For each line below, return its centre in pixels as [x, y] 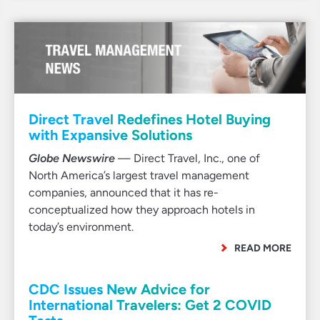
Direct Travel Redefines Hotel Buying [150, 119]
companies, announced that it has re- [124, 192]
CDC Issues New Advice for [119, 289]
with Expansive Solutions [110, 135]
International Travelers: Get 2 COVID [150, 305]
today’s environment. [81, 227]
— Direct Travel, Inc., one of [187, 158]
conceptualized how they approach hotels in [142, 210]
